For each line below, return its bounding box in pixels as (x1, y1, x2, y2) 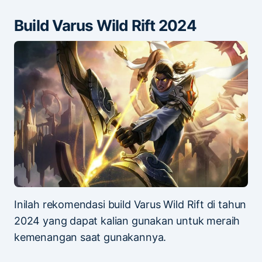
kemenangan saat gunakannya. (14, 230, 167, 243)
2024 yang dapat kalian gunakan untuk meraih (14, 214, 240, 227)
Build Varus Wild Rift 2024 (14, 16, 196, 35)
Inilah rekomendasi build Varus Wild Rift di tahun (14, 198, 247, 211)
